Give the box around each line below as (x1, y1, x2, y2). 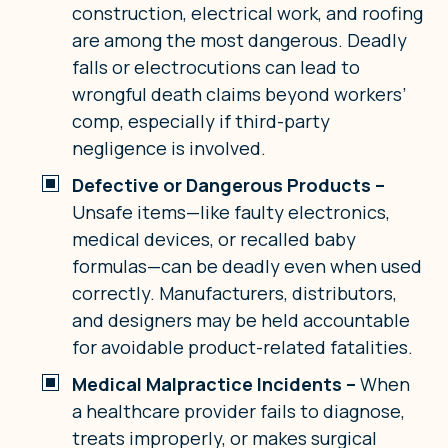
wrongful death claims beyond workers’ (72, 82, 406, 107)
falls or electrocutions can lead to (72, 55, 360, 80)
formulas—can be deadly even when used (72, 254, 422, 279)
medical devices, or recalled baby (72, 227, 356, 252)
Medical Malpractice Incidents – (72, 372, 360, 397)
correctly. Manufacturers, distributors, (72, 281, 397, 306)
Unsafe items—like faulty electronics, (72, 200, 390, 225)
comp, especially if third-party (72, 109, 330, 134)
